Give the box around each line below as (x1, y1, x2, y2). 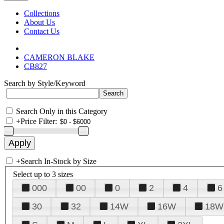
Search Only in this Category (16, 107, 107, 115)
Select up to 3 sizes (13, 169, 73, 178)
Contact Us (24, 27, 59, 35)
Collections (24, 9, 59, 17)
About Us (24, 18, 55, 26)
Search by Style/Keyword (4, 79, 85, 87)
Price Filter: (20, 117, 57, 125)
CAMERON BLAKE (24, 53, 94, 61)
